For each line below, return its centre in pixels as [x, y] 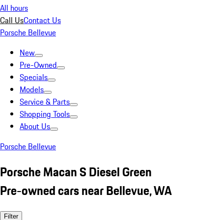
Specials [34, 77]
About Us [35, 126]
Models [32, 89]
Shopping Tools [45, 114]
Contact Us [42, 20]
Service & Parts [45, 102]
